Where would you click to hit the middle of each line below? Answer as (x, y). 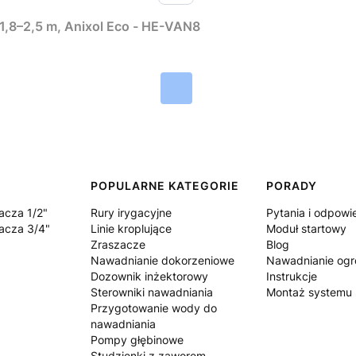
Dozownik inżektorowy (150, 276)
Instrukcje (292, 276)
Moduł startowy (307, 228)
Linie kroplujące (132, 228)
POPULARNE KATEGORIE (165, 185)
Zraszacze (118, 244)
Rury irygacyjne (132, 212)
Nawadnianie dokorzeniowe (163, 260)
